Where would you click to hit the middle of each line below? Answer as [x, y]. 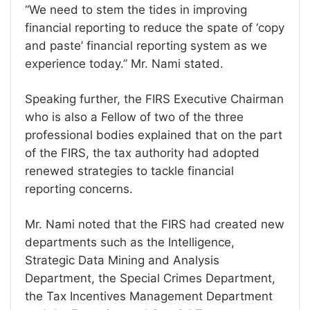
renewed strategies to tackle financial [129, 171]
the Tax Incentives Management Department [149, 296]
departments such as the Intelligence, [130, 242]
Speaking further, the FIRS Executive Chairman [154, 99]
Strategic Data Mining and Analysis [122, 260]
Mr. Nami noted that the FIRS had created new [155, 224]
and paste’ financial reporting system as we [146, 45]
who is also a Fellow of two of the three [134, 117]
